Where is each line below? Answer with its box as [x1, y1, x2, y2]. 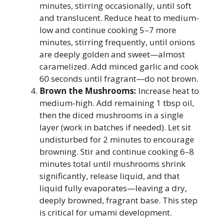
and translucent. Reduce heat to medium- [39, 12, 199, 23]
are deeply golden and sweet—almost [39, 49, 185, 60]
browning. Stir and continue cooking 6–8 [39, 146, 194, 157]
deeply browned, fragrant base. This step [39, 195, 198, 206]
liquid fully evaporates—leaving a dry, [39, 182, 187, 194]
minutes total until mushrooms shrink [39, 158, 185, 169]
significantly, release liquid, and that [39, 170, 180, 182]
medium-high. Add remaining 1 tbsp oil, [39, 97, 194, 109]
